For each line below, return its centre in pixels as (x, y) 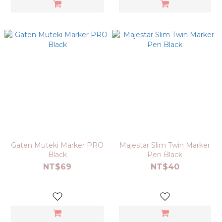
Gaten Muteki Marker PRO (57, 145)
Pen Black (165, 155)
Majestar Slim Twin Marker (165, 145)
